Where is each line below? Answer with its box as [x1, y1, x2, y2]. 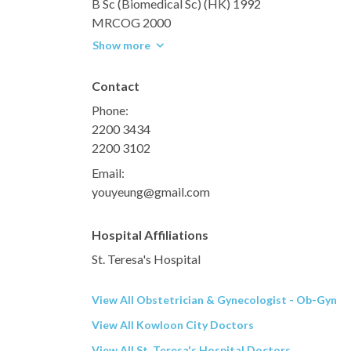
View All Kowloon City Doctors [92, 317, 254, 331]
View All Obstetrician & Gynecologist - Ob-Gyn [92, 292, 337, 306]
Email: [92, 165, 125, 180]
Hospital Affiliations [92, 226, 208, 242]
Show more [92, 38, 150, 52]
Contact [92, 78, 139, 93]
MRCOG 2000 [92, 14, 171, 30]
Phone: [92, 102, 128, 118]
